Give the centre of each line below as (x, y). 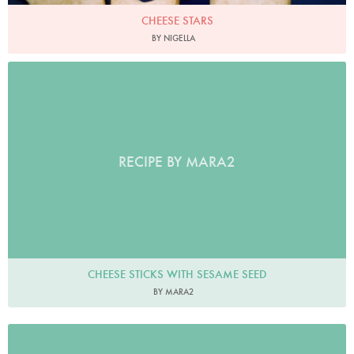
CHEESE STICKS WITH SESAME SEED (177, 274)
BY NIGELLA (173, 38)
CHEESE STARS (177, 21)
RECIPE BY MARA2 (177, 162)
